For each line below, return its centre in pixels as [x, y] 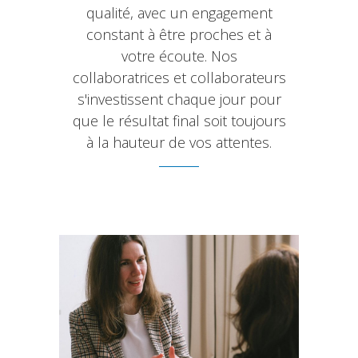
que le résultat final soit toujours [179, 121]
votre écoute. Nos [179, 56]
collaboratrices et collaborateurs [179, 78]
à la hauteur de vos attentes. [179, 142]
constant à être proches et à [179, 34]
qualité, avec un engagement [179, 13]
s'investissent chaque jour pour [179, 99]
